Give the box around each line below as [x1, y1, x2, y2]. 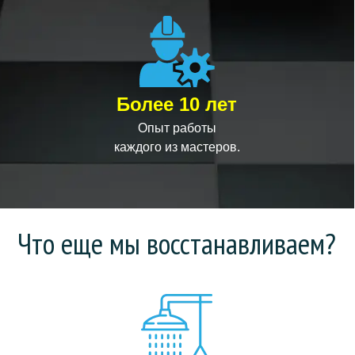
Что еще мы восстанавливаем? [17, 224, 337, 262]
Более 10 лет [116, 94, 238, 115]
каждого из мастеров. [113, 140, 240, 154]
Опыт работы [137, 121, 216, 135]
